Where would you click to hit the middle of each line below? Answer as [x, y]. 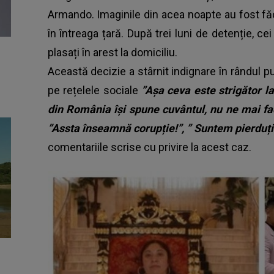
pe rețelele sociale [94, 90]
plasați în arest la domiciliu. [112, 52]
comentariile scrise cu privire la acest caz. [149, 147]
